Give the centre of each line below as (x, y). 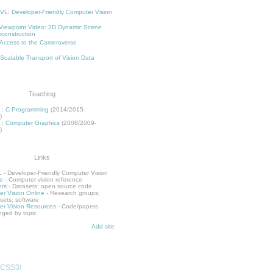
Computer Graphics (33, 123)
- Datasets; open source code (49, 186)
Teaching (42, 94)
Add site (103, 226)
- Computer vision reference (43, 179)
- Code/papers (77, 206)
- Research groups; (72, 193)
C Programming (27, 109)
